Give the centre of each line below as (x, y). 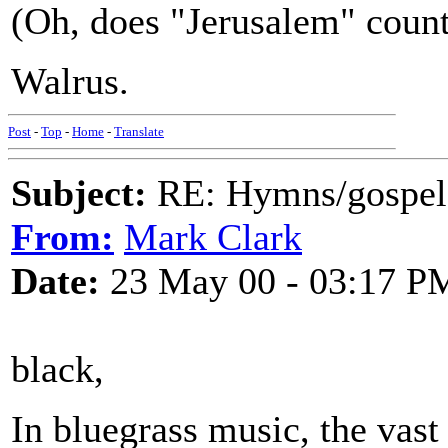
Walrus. (70, 81)
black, (57, 369)
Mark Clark (213, 237)
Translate (139, 131)
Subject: (79, 193)
